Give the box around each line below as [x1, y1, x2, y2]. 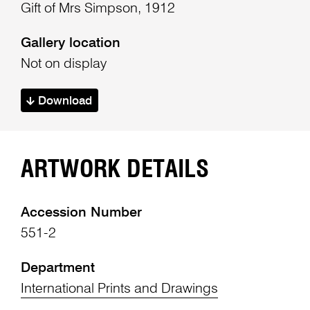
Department [20, 262, 95, 276]
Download [35, 95, 93, 107]
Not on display [20, 57, 107, 72]
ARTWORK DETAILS [20, 158, 209, 183]
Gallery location [20, 37, 120, 51]
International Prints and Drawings [20, 282, 218, 297]
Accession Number [20, 206, 142, 221]
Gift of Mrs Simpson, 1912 [20, 2, 175, 17]
